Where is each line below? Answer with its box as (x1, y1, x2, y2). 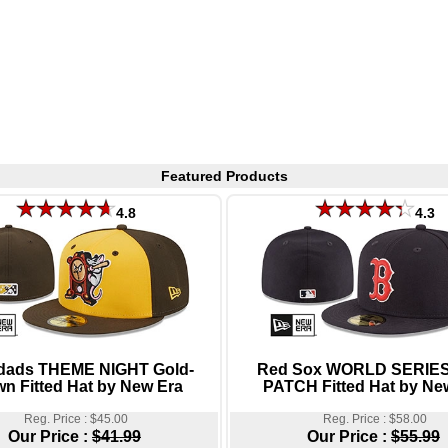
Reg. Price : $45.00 (23, 411, 128, 426)
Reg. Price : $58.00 (322, 411, 427, 426)
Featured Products (160, 168, 288, 185)
